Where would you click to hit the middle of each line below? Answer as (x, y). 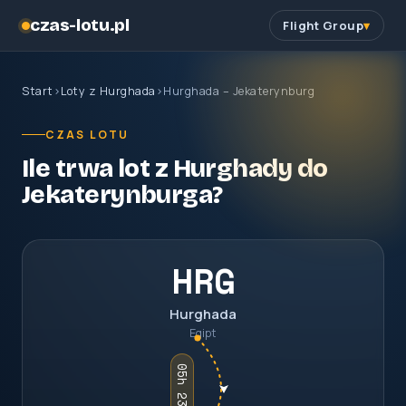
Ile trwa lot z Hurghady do (175, 168)
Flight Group (324, 25)
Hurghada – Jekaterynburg (239, 91)
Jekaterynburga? (122, 194)
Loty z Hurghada (108, 91)
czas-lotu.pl (80, 25)
